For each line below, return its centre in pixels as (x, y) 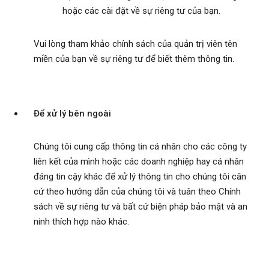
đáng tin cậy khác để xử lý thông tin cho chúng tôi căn (140, 177)
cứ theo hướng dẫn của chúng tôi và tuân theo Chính (137, 192)
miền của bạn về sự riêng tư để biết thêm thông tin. (134, 59)
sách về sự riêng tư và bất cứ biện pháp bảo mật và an (141, 207)
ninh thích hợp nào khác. (81, 222)
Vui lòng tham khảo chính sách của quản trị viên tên (135, 44)
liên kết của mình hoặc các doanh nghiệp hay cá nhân (139, 162)
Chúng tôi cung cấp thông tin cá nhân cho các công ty (140, 147)
